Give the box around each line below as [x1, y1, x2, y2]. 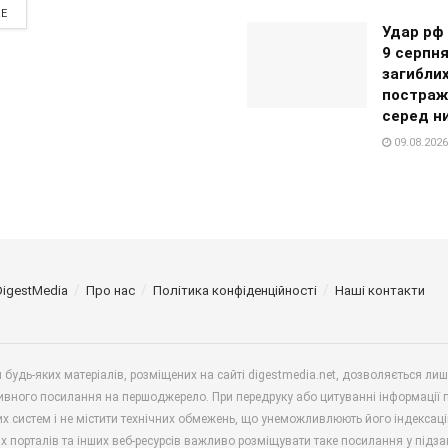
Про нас [86, 282, 135, 298]
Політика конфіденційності [153, 282, 317, 298]
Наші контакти [335, 282, 425, 298]
